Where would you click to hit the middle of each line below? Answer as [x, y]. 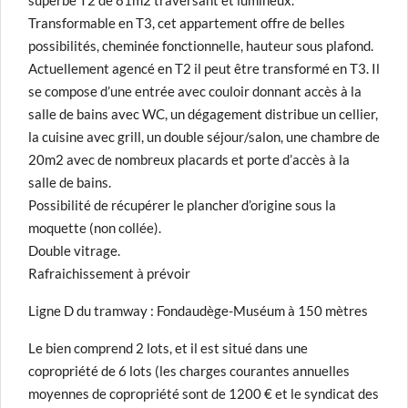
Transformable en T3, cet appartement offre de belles [187, 23]
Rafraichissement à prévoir [109, 273]
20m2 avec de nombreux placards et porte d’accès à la [189, 159]
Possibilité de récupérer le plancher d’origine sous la [182, 205]
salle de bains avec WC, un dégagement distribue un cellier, [203, 114]
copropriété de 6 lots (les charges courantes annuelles [189, 371]
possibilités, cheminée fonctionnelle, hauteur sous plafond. [201, 46]
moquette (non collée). [95, 228]
